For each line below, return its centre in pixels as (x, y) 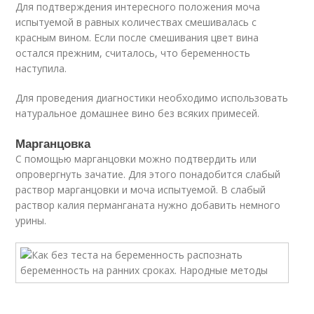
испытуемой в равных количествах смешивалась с (136, 22)
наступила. (41, 68)
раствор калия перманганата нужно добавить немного (148, 205)
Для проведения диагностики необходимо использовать (152, 98)
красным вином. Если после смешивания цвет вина (137, 37)
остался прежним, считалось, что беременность (133, 53)
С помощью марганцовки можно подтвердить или (136, 159)
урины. (31, 220)
